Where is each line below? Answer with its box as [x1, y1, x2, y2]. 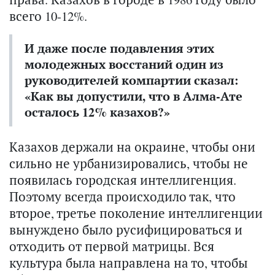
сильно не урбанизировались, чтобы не [9, 155, 248, 172]
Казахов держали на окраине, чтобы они [9, 138, 255, 156]
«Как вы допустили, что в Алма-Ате [25, 88, 242, 105]
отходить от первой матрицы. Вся [9, 238, 214, 255]
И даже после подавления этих [25, 40, 214, 57]
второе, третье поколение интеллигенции [9, 204, 263, 222]
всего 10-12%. [9, 7, 87, 25]
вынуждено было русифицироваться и [9, 221, 242, 239]
